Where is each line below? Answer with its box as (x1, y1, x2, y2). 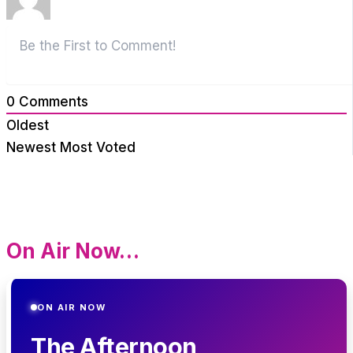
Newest (6, 139, 56, 156)
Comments (15, 94, 88, 110)
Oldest (6, 117, 49, 134)
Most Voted (60, 139, 136, 156)
